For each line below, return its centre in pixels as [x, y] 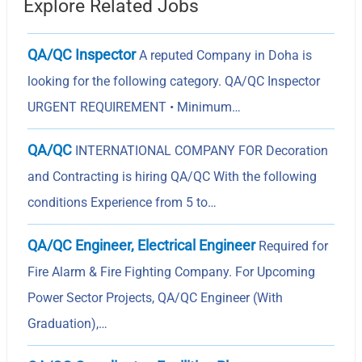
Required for [292, 246]
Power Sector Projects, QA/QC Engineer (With [156, 297]
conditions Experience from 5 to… [122, 202]
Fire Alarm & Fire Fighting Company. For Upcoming [172, 271]
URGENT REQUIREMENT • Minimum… [135, 107]
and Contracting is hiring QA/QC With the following [173, 176]
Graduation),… [68, 323]
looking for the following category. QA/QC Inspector [174, 81]
